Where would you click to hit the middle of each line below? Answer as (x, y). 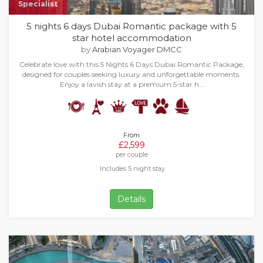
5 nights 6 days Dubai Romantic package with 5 (131, 26)
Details (131, 199)
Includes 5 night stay (132, 168)
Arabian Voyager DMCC (137, 49)
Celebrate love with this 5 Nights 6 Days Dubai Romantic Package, (131, 64)
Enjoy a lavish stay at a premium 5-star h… (131, 84)
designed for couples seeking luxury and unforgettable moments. (131, 74)
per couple (131, 154)
